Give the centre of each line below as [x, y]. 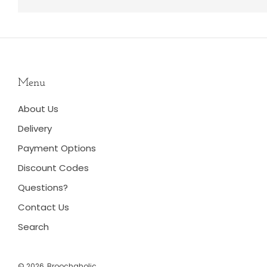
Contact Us [44, 207]
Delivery [35, 128]
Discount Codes [53, 167]
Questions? [43, 187]
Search [33, 226]
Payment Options [57, 148]
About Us [38, 108]
